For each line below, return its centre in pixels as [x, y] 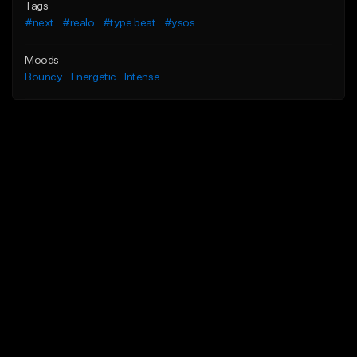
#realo [78, 24]
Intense [142, 78]
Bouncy [44, 78]
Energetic [94, 78]
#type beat [129, 24]
